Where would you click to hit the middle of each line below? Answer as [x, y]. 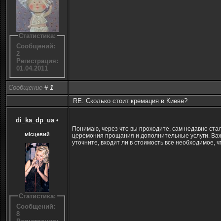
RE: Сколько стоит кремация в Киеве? [129, 101]
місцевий [37, 134]
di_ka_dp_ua [35, 120]
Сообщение [26, 87]
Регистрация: [37, 61]
